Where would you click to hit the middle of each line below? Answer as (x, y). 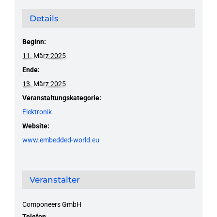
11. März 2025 (44, 55)
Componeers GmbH (52, 204)
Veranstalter (54, 179)
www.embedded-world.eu (61, 140)
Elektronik (37, 112)
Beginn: (34, 41)
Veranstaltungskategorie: (62, 98)
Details (44, 18)
